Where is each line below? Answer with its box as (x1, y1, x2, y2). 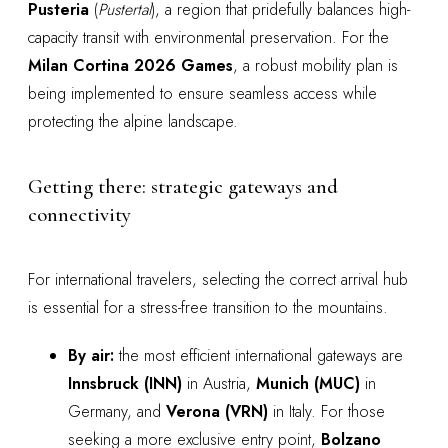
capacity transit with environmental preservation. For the (28, 26, 389, 50)
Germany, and (68, 399, 166, 423)
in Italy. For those (268, 399, 385, 423)
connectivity (28, 202, 131, 228)
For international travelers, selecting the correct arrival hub (28, 267, 408, 291)
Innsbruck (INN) (68, 371, 182, 395)
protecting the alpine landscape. (28, 110, 238, 134)
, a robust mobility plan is (233, 54, 398, 78)
